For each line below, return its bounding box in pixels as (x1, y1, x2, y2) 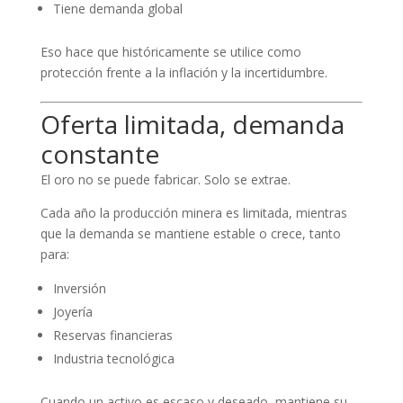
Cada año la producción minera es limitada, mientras (40, 204, 347, 221)
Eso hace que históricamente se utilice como (40, 43, 301, 60)
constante (40, 137, 159, 171)
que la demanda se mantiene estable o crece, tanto (40, 225, 341, 242)
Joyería (52, 303, 93, 320)
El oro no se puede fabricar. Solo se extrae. (40, 171, 291, 188)
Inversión (52, 280, 106, 297)
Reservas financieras (52, 327, 173, 344)
